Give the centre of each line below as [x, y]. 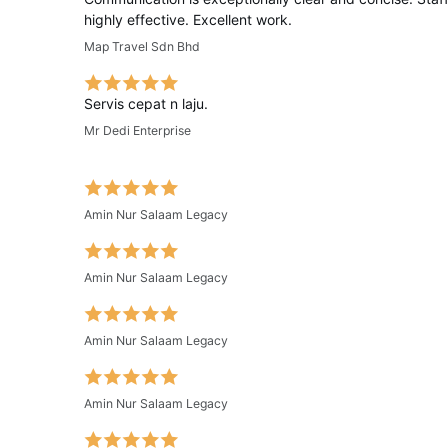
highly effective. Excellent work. [188, 19]
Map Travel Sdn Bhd [142, 46]
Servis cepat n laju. [146, 103]
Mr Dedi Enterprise [137, 130]
